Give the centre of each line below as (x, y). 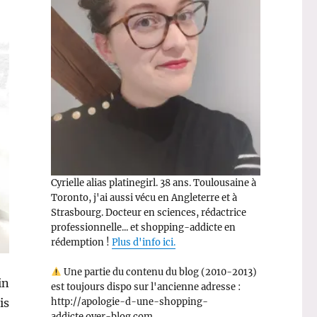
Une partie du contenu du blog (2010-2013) (159, 272)
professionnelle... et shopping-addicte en (143, 227)
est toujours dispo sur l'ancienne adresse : (145, 287)
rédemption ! (81, 242)
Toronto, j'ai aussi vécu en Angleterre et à (144, 197)
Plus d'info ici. (143, 242)
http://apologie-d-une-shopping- (129, 301)
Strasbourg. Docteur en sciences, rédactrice (148, 212)
